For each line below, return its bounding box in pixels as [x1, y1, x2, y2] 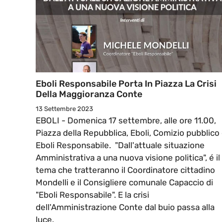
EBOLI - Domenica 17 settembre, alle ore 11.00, [36, 115, 216, 126]
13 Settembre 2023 [36, 105, 93, 113]
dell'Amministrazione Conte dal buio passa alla [36, 202, 215, 213]
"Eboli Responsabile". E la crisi [36, 190, 149, 200]
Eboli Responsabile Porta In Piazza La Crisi [36, 78, 217, 90]
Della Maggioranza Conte [36, 89, 142, 100]
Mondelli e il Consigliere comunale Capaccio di [36, 177, 213, 188]
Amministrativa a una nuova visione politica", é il [36, 153, 220, 163]
